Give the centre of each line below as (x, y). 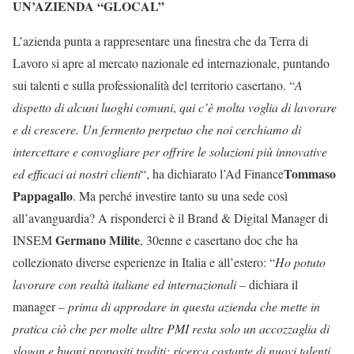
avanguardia (59, 218)
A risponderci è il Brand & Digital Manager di (213, 218)
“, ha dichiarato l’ (183, 173)
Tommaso (310, 173)
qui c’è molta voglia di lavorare (258, 107)
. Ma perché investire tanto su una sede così (180, 196)
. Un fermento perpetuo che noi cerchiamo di (188, 129)
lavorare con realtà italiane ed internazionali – (131, 284)
